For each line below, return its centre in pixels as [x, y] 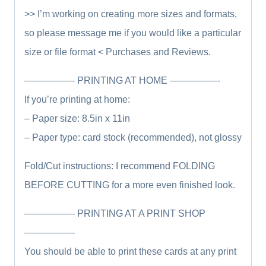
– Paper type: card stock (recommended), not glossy [133, 137]
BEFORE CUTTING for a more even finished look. [130, 185]
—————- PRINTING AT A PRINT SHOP [115, 213]
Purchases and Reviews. [157, 52]
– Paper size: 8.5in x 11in [77, 118]
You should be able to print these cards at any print [130, 251]
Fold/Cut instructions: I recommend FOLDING [120, 166]
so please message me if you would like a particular [133, 33]
